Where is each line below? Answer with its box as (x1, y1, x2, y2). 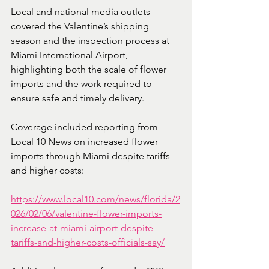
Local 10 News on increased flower (11, 135, 160, 147)
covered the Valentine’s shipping (11, 20, 151, 32)
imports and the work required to (11, 77, 154, 89)
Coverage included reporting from (11, 121, 160, 133)
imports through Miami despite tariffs (11, 150, 172, 162)
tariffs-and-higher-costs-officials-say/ (11, 236, 165, 248)
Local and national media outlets (11, 5, 153, 17)
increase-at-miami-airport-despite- (11, 222, 156, 234)
